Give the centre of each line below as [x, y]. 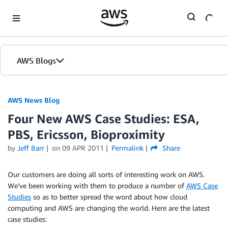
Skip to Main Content [38, 10]
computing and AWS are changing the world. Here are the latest [109, 208]
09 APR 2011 [83, 148]
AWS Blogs [36, 61]
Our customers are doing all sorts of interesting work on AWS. [106, 174]
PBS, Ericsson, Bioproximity [86, 134]
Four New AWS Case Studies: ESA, [104, 119]
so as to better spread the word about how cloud [109, 197]
